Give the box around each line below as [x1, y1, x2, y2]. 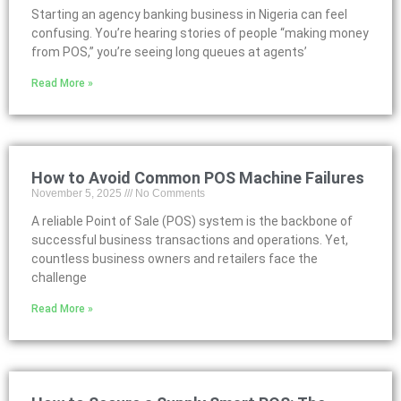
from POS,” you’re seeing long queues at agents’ [31, 45, 307, 59]
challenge [31, 270, 87, 285]
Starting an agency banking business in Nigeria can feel [31, 7, 347, 21]
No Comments [132, 187, 205, 200]
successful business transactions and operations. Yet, [31, 233, 348, 247]
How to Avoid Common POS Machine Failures [31, 168, 364, 187]
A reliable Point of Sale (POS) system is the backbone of [31, 214, 353, 228]
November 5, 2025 [31, 187, 124, 200]
